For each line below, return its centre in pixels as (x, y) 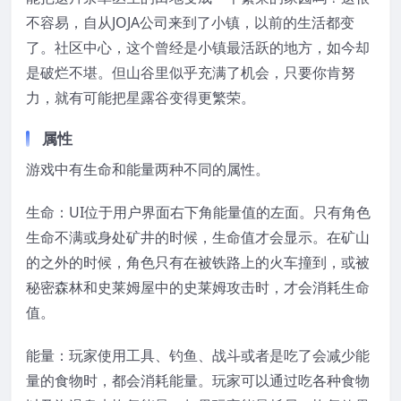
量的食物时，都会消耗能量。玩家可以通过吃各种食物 (198, 380)
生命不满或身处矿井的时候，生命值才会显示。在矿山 (198, 237)
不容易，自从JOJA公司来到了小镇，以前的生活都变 (190, 22)
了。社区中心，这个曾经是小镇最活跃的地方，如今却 (198, 47)
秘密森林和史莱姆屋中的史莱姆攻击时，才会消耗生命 (198, 287)
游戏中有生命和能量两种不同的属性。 (148, 169)
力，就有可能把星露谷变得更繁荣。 (141, 97)
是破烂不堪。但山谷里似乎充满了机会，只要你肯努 (191, 72)
